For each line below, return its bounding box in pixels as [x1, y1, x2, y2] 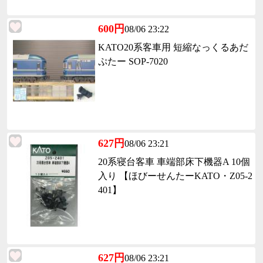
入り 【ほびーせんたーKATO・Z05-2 [98, 171, 252, 181]
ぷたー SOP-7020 [98, 56, 168, 66]
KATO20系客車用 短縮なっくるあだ [98, 42, 248, 52]
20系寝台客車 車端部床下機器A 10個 [98, 157, 250, 167]
